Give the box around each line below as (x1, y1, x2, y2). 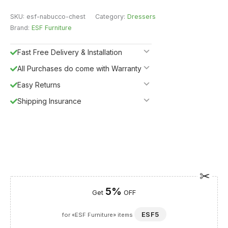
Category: (95, 12, 127, 20)
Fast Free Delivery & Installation (17, 47, 122, 56)
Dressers (127, 12, 156, 20)
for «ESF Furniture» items (62, 211, 134, 218)
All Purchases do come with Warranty (17, 64, 141, 73)
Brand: (10, 23, 32, 32)
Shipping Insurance (17, 96, 81, 105)
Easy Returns (17, 80, 61, 89)
